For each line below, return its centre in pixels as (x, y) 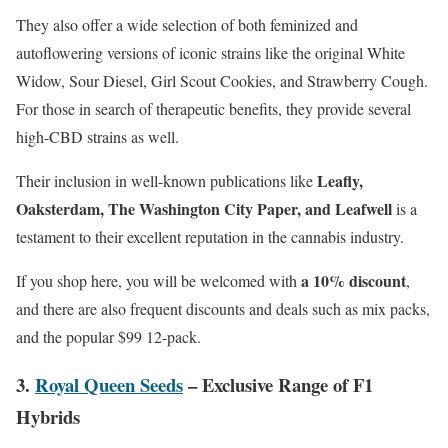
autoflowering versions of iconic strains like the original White (210, 52)
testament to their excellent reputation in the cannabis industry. (212, 236)
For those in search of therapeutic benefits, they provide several (213, 108)
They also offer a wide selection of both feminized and (187, 24)
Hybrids (48, 417)
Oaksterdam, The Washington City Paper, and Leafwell (206, 208)
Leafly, (340, 180)
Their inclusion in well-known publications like (166, 180)
